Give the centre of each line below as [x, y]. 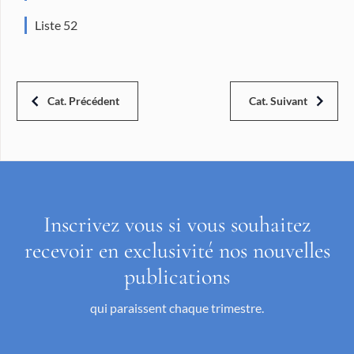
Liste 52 [56, 24]
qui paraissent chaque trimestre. [177, 307]
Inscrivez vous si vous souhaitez [177, 224]
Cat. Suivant [278, 100]
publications [177, 276]
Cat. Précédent [83, 100]
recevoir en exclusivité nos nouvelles [177, 250]
